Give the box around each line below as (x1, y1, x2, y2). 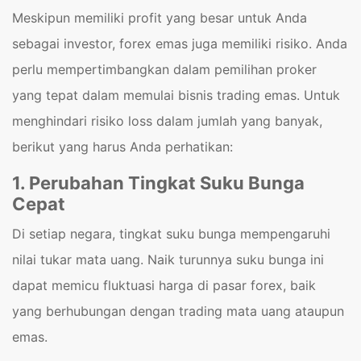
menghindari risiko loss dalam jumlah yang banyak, (12, 113, 322, 130)
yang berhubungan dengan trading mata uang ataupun (12, 303, 344, 320)
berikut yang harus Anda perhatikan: (12, 139, 233, 156)
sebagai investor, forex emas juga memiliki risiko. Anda (12, 35, 347, 52)
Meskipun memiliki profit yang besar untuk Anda (12, 10, 307, 27)
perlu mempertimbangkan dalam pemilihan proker (12, 61, 317, 78)
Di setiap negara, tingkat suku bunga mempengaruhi (12, 226, 330, 243)
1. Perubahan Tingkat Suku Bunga (12, 172, 305, 194)
